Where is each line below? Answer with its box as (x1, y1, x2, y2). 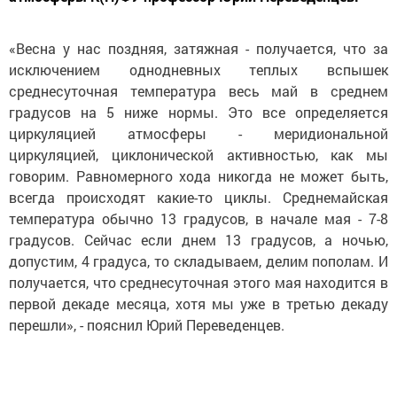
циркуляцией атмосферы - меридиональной (9, 124, 388, 143)
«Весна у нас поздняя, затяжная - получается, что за (9, 39, 388, 58)
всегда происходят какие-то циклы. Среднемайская (9, 188, 388, 206)
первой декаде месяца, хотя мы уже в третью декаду (9, 294, 388, 313)
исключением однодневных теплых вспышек (9, 60, 388, 79)
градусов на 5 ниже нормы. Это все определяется (9, 103, 388, 121)
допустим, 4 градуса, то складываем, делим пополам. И (9, 252, 388, 270)
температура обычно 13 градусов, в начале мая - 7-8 (9, 209, 388, 228)
